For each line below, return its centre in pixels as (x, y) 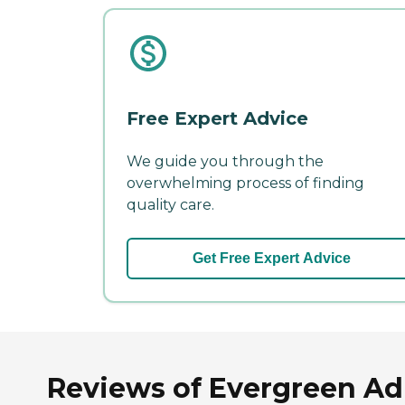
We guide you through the (225, 162)
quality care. (170, 205)
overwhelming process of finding (245, 184)
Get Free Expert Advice (271, 259)
